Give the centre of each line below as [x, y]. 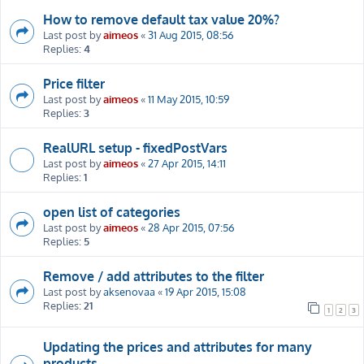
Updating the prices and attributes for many [178, 347]
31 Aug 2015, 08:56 [191, 34]
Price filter [74, 83]
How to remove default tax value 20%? [161, 19]
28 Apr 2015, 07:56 [191, 227]
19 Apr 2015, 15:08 [206, 291]
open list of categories [112, 212]
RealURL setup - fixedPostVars [135, 147]
